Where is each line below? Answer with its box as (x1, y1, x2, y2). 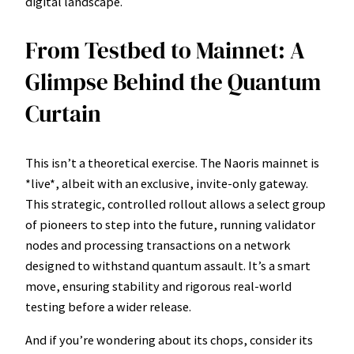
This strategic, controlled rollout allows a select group (25, 195, 326, 212)
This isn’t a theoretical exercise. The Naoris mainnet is (25, 154, 319, 171)
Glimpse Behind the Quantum (25, 66, 321, 98)
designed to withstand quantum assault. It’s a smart (25, 257, 311, 273)
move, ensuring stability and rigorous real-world (25, 277, 292, 294)
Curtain (25, 97, 101, 130)
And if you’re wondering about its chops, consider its (25, 332, 313, 348)
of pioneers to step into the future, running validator (25, 216, 315, 232)
